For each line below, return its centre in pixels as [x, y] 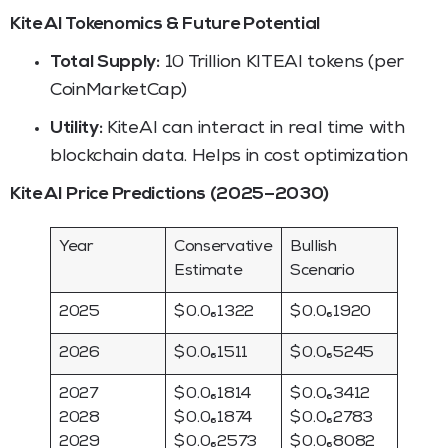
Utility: [76, 128]
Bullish [313, 247]
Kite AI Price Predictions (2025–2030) [170, 194]
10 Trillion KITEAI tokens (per [281, 62]
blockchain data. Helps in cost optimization [229, 156]
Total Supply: [105, 62]
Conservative [223, 247]
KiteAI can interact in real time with [253, 128]
